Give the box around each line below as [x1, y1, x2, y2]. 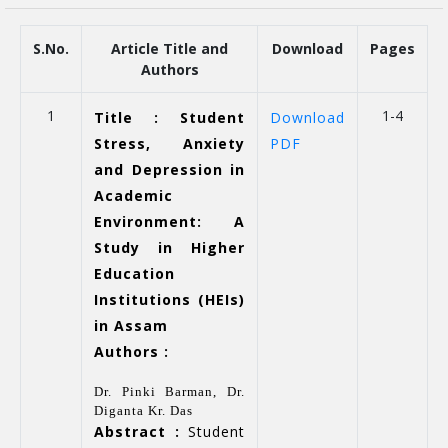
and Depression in [94, 160, 245, 179]
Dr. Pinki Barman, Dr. [94, 384, 245, 399]
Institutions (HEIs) [94, 290, 245, 309]
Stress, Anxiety [94, 134, 245, 153]
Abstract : [94, 422, 180, 441]
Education [94, 264, 175, 283]
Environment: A [94, 212, 245, 231]
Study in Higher [94, 238, 245, 257]
